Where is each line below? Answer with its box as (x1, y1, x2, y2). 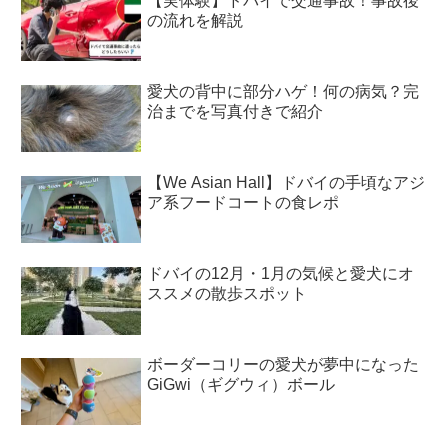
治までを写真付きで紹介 (147, 102, 324, 120)
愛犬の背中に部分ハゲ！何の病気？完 (147, 82, 420, 100)
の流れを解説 (147, 11, 244, 29)
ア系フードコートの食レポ (147, 193, 340, 211)
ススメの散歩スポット (147, 284, 308, 302)
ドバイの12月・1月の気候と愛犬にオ (147, 264, 415, 282)
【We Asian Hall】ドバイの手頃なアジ (147, 173, 426, 191)
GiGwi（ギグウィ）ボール (147, 375, 336, 393)
